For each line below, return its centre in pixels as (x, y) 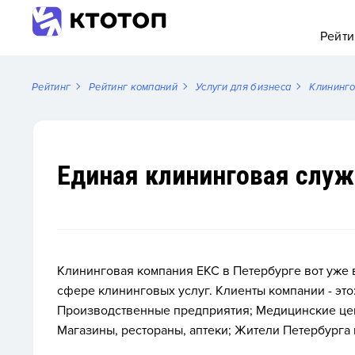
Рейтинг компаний (133, 87)
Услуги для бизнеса (243, 87)
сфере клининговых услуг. (136, 291)
